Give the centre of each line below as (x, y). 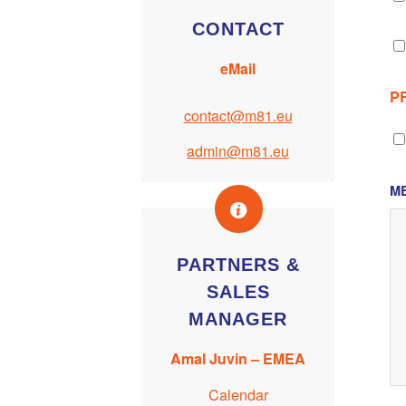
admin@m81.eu (238, 151)
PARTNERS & (238, 265)
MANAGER (238, 319)
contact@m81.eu (238, 115)
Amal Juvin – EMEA (238, 359)
